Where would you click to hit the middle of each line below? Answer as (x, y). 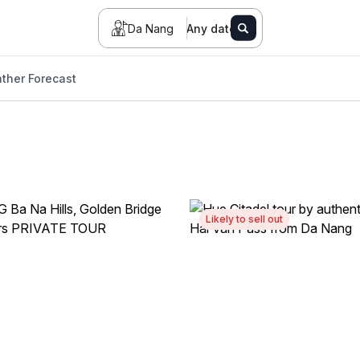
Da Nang (150, 28)
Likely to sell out (244, 219)
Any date (211, 28)
